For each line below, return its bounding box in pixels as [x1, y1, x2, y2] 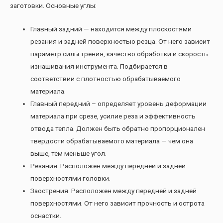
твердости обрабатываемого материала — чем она [30, 136, 194, 145]
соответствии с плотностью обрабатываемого [30, 74, 181, 83]
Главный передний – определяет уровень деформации [30, 99, 207, 108]
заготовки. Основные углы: [10, 1, 97, 10]
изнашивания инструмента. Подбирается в [30, 62, 168, 70]
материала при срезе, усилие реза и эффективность [30, 111, 196, 120]
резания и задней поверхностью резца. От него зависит [30, 37, 211, 45]
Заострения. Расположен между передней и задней [30, 186, 197, 195]
